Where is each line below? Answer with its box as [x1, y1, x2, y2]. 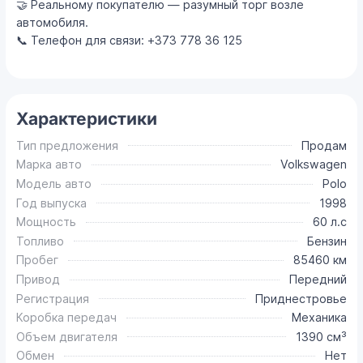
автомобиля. [16, 15, 89, 30]
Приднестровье [254, 291, 347, 305]
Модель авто [16, 177, 92, 191]
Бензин [306, 233, 347, 248]
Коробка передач [16, 310, 117, 325]
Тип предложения [16, 138, 119, 152]
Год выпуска [16, 195, 88, 210]
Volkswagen [280, 157, 347, 172]
